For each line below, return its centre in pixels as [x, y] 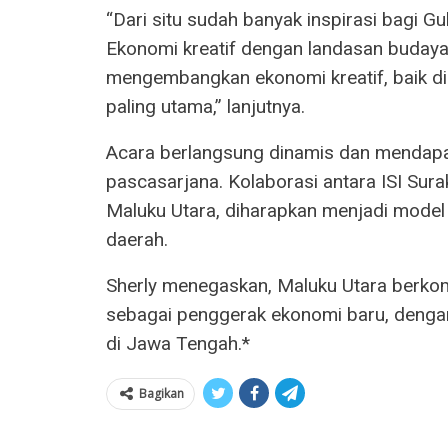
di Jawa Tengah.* [178, 344]
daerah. [137, 240]
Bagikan [161, 394]
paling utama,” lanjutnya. [205, 107]
